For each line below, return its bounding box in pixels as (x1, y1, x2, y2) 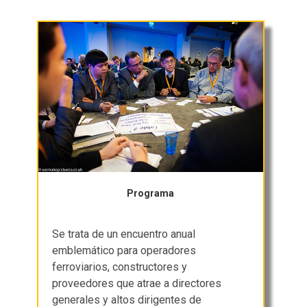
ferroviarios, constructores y (52, 260, 188, 273)
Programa (127, 187, 175, 199)
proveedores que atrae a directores (52, 276, 222, 290)
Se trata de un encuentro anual (52, 227, 196, 241)
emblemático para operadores (52, 243, 197, 257)
